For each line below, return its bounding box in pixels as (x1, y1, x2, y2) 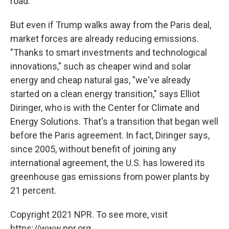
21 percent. (10, 185, 56, 196)
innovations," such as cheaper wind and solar (10, 61, 191, 72)
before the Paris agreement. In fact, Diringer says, (10, 130, 210, 141)
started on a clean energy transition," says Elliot (10, 88, 200, 99)
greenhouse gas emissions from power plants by (10, 171, 210, 182)
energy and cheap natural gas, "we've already (10, 75, 191, 85)
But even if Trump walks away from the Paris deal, (10, 19, 211, 30)
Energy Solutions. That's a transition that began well (10, 116, 218, 127)
